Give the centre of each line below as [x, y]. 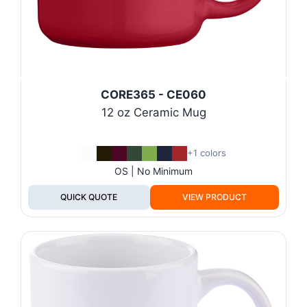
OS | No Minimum [153, 171]
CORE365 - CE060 [153, 94]
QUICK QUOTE [89, 197]
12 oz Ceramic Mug [153, 112]
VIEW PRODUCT [214, 197]
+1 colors [206, 153]
